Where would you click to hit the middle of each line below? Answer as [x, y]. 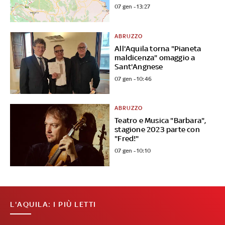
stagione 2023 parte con [157, 130]
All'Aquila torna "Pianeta [158, 48]
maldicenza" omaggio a [155, 57]
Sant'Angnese [139, 66]
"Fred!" [127, 139]
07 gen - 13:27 [133, 6]
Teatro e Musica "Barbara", [160, 121]
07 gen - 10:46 [133, 79]
